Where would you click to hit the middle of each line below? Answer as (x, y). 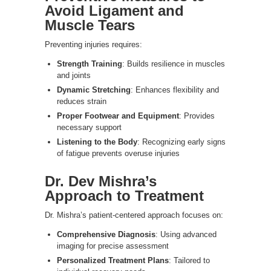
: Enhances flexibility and (175, 90)
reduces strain (82, 101)
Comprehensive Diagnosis (106, 234)
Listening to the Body (97, 142)
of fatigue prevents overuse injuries (118, 153)
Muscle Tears (90, 25)
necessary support (89, 127)
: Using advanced (186, 234)
